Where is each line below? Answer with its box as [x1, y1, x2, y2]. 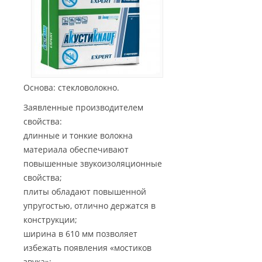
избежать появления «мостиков [23, 242, 151, 254]
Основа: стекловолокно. [23, 82, 119, 94]
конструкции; [23, 214, 77, 226]
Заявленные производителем [23, 102, 143, 113]
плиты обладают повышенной [23, 186, 146, 198]
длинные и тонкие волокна [23, 130, 133, 142]
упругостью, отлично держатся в [23, 200, 156, 212]
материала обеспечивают [23, 144, 129, 156]
